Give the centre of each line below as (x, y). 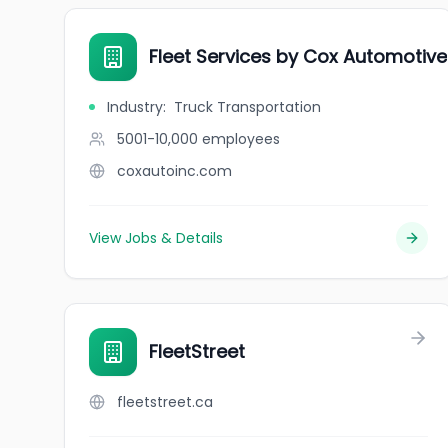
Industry (135, 107)
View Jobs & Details (156, 238)
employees (241, 139)
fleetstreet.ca (165, 402)
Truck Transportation (247, 107)
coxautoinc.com (174, 171)
